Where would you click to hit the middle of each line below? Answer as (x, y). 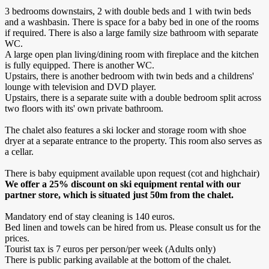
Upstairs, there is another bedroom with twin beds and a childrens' (129, 76)
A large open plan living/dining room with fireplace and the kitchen (132, 55)
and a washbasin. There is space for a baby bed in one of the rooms (132, 22)
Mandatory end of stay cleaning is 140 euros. (91, 217)
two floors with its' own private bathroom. (85, 109)
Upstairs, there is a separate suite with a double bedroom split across (133, 98)
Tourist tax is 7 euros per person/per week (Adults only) (110, 249)
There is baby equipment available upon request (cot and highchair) (132, 174)
